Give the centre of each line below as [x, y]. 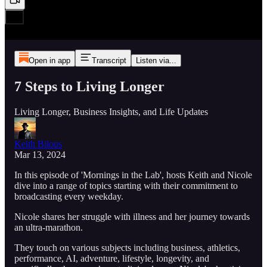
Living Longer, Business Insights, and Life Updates [111, 111]
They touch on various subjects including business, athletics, [127, 247]
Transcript [109, 60]
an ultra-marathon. [49, 227]
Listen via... [156, 60]
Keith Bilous [38, 144]
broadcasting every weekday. [69, 196]
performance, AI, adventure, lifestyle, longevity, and [112, 258]
